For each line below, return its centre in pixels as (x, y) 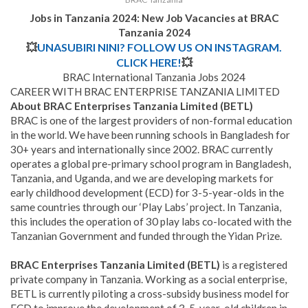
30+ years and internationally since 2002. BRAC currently (142, 150)
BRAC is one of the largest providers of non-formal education (151, 121)
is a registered (254, 265)
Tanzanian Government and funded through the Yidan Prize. (146, 236)
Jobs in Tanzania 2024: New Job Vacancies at (140, 18)
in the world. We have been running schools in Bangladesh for (150, 135)
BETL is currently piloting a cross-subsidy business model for (150, 294)
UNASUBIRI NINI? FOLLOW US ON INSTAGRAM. (159, 47)
